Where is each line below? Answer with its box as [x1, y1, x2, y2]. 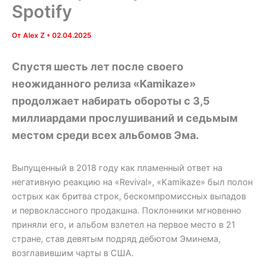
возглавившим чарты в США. [12, 248, 134, 259]
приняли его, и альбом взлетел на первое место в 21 [12, 219, 235, 231]
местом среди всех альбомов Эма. [12, 129, 199, 142]
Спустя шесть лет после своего [12, 60, 183, 73]
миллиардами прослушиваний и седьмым [12, 112, 238, 125]
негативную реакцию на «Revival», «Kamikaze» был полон [12, 177, 253, 188]
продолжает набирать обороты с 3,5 [12, 95, 210, 108]
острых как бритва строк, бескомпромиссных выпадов [12, 191, 246, 202]
